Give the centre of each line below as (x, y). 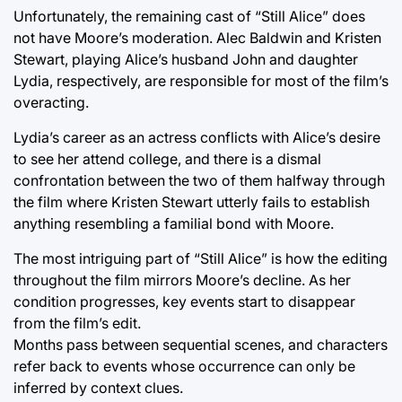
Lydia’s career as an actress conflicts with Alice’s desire (197, 138)
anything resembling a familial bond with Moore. (174, 224)
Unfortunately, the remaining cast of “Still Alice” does (189, 17)
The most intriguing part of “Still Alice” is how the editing (201, 259)
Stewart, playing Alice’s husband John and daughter (186, 60)
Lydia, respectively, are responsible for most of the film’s (201, 81)
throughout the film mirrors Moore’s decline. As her (182, 280)
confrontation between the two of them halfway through (199, 181)
